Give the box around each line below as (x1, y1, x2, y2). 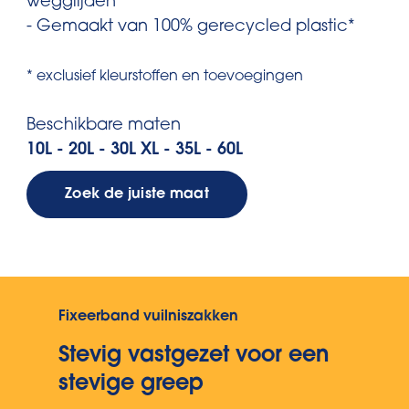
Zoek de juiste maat (65, 187, 210, 202)
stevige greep (58, 373, 204, 395)
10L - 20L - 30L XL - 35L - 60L (26, 142, 243, 159)
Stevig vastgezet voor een (58, 345, 329, 367)
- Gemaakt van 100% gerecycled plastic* (26, 19, 355, 36)
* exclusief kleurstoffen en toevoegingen (26, 69, 303, 84)
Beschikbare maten (26, 118, 181, 134)
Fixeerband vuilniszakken (58, 309, 238, 324)
